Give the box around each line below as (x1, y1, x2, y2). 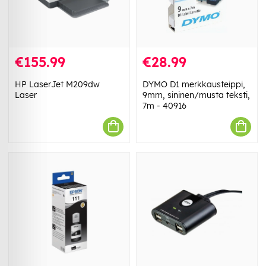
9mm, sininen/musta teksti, (142, 89, 250, 100)
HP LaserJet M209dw (15, 78, 100, 90)
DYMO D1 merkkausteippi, (142, 78, 245, 90)
